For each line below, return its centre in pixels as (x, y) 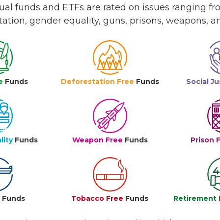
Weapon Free (97, 140)
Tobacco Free (97, 198)
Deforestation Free (97, 82)
